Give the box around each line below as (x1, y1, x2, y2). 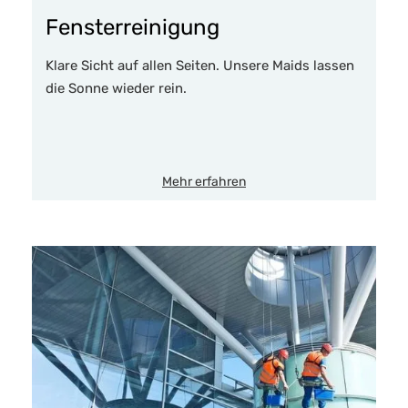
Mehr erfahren (162, 174, 246, 190)
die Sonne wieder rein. (46, 80, 187, 97)
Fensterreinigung (46, 15, 219, 41)
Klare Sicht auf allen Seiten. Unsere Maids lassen (46, 57, 354, 75)
